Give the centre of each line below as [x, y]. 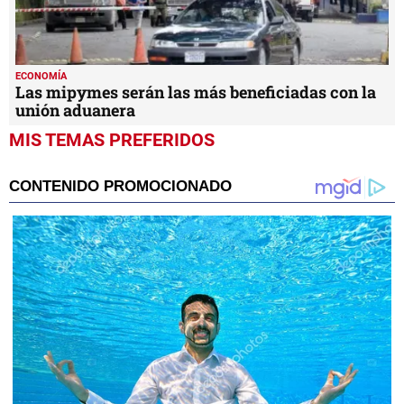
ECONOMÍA [41, 76]
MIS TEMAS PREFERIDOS [112, 139]
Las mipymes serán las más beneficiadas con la [196, 92]
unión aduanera [75, 110]
